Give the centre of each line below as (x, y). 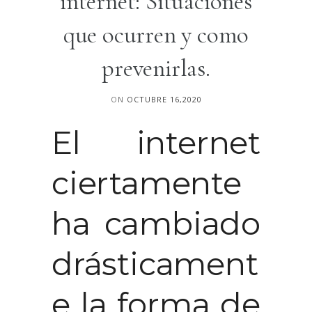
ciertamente (147, 182)
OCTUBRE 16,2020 (164, 99)
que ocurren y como (156, 34)
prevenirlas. (156, 68)
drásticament (155, 263)
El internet (156, 142)
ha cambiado (156, 223)
